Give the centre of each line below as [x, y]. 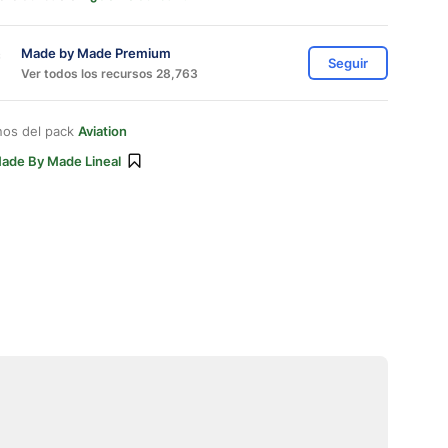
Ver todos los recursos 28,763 [109, 73]
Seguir [348, 63]
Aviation [102, 131]
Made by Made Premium [96, 52]
